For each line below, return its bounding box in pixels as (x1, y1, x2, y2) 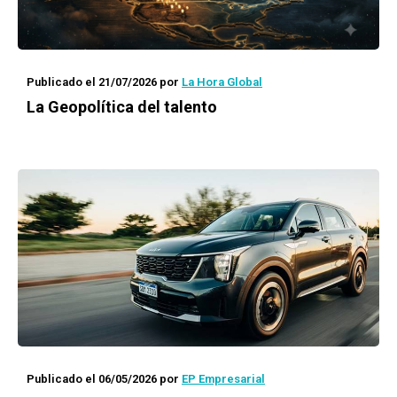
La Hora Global (182, 75, 262, 89)
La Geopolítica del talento (27, 97, 217, 116)
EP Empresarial (182, 372, 265, 385)
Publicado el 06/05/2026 (27, 372, 157, 385)
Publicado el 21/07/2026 (27, 75, 157, 89)
